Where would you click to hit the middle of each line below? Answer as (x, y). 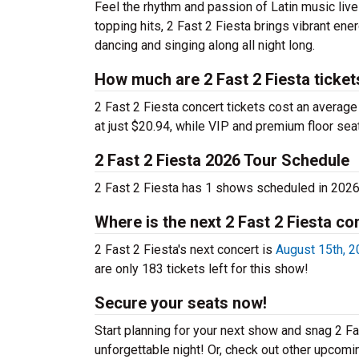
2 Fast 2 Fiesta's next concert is (185, 250)
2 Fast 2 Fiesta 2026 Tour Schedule (222, 160)
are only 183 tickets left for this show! (202, 269)
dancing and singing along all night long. (205, 45)
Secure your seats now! (181, 303)
